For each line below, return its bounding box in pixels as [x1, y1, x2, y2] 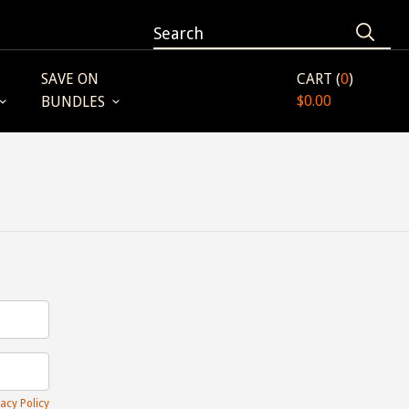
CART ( [297, 70, 341, 88]
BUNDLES [41, 93, 105, 110]
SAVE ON [41, 70, 99, 88]
